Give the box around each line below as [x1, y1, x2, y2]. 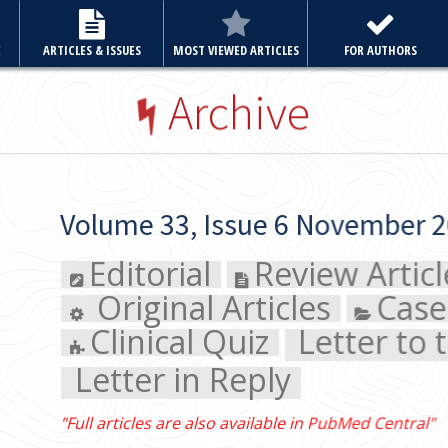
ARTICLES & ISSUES [43, 41, 141, 59]
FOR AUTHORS [343, 41, 417, 59]
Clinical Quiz [23, 319, 203, 363]
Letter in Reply [8, 358, 225, 402]
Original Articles [22, 285, 265, 329]
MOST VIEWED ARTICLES [173, 41, 299, 59]
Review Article [188, 251, 396, 295]
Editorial [22, 251, 145, 295]
